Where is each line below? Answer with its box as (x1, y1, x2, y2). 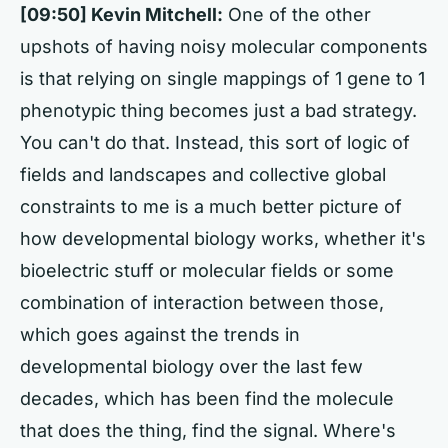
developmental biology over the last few (20, 356, 363, 377)
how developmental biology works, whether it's (20, 228, 426, 249)
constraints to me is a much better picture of (20, 196, 402, 217)
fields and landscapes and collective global (20, 164, 386, 185)
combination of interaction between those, (20, 292, 384, 313)
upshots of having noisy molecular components (20, 36, 428, 57)
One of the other (223, 4, 371, 25)
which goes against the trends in (20, 324, 300, 345)
